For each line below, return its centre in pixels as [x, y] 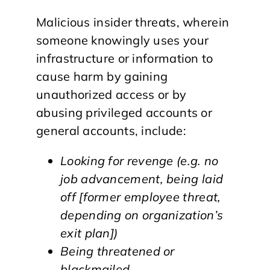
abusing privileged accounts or [124, 112]
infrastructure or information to [125, 58]
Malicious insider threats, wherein [133, 22]
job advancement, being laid [142, 178]
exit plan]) [89, 233]
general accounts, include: [111, 130]
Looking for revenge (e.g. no [140, 160]
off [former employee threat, [141, 196]
